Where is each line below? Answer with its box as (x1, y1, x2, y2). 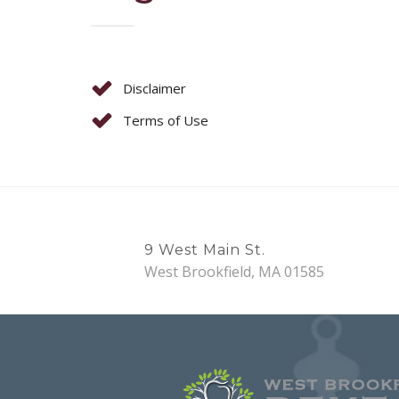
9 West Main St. (144, 241, 265, 258)
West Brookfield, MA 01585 (144, 262, 324, 281)
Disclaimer (123, 79, 186, 97)
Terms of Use (123, 111, 208, 129)
